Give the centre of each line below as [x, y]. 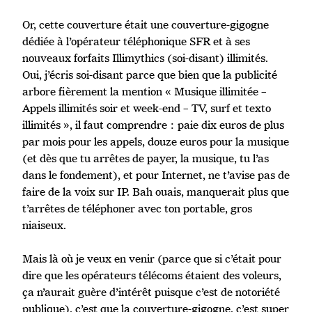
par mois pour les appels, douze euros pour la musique [156, 141]
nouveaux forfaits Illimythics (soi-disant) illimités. [145, 58]
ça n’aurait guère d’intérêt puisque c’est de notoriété [151, 292]
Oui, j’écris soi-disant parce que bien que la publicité [150, 75]
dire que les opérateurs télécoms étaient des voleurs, [152, 275]
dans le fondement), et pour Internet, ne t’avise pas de [156, 175]
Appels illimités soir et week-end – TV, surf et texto [147, 108]
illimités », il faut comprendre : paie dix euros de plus [153, 125]
